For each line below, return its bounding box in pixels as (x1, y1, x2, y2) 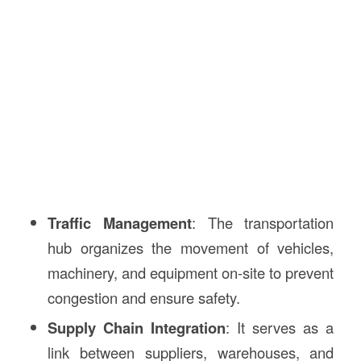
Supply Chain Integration (47, 317, 226, 338)
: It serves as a (226, 317, 334, 338)
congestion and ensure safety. (47, 287, 240, 308)
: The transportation (191, 212, 334, 233)
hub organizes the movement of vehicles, (47, 237, 334, 258)
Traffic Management (47, 212, 192, 234)
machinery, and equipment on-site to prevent (47, 262, 334, 283)
